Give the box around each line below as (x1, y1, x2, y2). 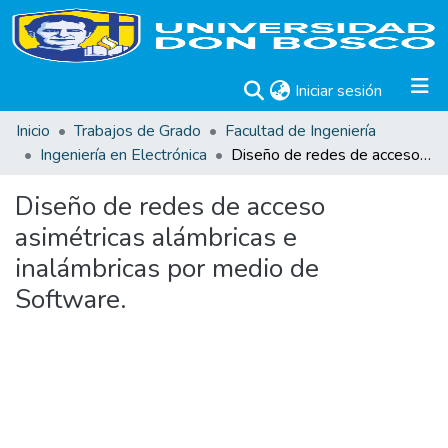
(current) (381, 79, 440, 101)
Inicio (16, 120, 50, 142)
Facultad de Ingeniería (225, 120, 376, 142)
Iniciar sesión (295, 80, 382, 102)
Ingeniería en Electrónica (40, 144, 207, 166)
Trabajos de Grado (74, 120, 201, 142)
